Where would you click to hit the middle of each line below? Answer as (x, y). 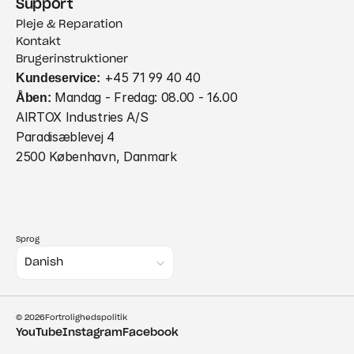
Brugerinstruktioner (72, 59)
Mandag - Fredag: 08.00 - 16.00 (144, 97)
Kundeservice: (58, 77)
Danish (44, 262)
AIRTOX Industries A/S (82, 117)
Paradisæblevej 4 (65, 137)
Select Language (52, 250)
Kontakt (38, 42)
